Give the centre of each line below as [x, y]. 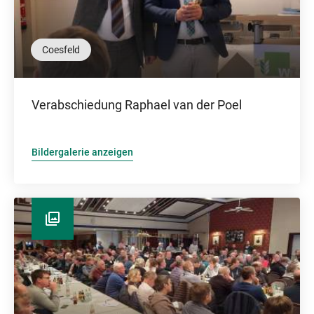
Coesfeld [61, 50]
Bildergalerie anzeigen [82, 152]
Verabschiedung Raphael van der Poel [137, 105]
